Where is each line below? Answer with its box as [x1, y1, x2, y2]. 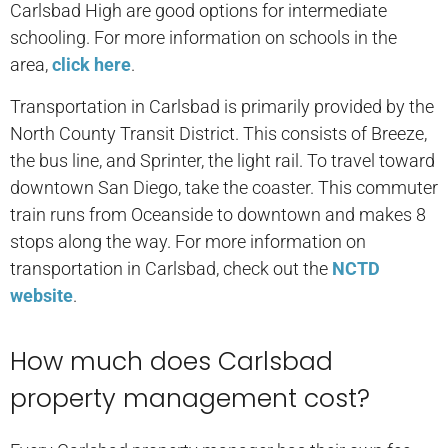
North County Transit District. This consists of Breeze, [10, 122, 427, 144]
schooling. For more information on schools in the [10, 27, 397, 49]
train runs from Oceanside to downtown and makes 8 [10, 203, 426, 225]
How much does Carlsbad [10, 343, 333, 379]
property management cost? [10, 380, 370, 416]
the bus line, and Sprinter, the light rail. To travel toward [10, 149, 435, 171]
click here [48, 54, 131, 76]
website [10, 284, 73, 306]
